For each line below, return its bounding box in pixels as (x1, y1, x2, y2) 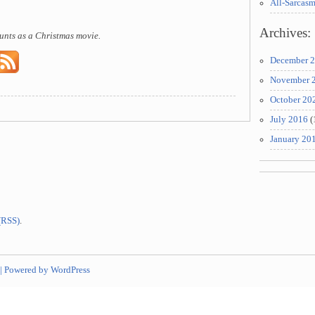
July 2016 (270, 115, 308, 124)
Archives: (259, 25, 311, 40)
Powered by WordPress (4, 264, 90, 275)
